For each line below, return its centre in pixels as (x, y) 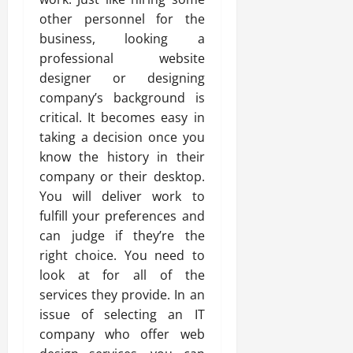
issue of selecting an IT (122, 315)
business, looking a (122, 39)
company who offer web (122, 334)
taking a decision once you (122, 137)
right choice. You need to (122, 256)
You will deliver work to (122, 197)
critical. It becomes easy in (122, 118)
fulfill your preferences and (122, 216)
